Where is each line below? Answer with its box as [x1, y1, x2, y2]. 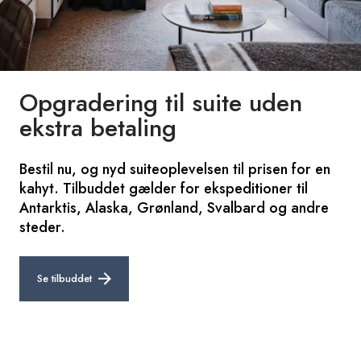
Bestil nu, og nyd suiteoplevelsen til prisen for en [19, 158, 330, 180]
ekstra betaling [19, 110, 176, 145]
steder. [19, 216, 65, 238]
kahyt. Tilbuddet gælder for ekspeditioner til [19, 177, 308, 199]
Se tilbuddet [37, 270, 92, 286]
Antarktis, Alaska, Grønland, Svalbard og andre [19, 197, 329, 218]
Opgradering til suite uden [19, 85, 302, 120]
